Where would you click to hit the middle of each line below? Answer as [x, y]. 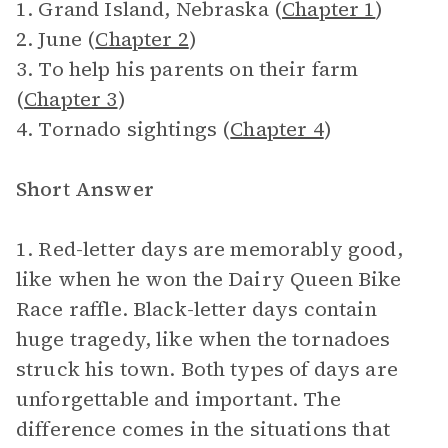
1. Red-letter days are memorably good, [209, 249]
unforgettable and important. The [178, 399]
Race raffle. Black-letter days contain [196, 309]
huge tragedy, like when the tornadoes [203, 339]
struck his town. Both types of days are [207, 369]
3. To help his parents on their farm [187, 69]
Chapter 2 [142, 39]
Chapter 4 [277, 129]
